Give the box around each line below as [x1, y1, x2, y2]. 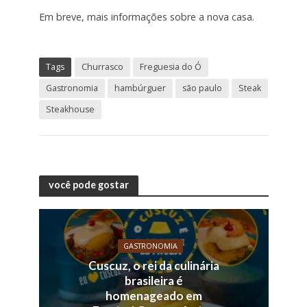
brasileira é [124, 273, 183, 288]
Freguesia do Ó [139, 61, 201, 73]
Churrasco [81, 61, 123, 73]
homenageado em [105, 288, 202, 304]
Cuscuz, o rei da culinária [88, 258, 219, 273]
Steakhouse [45, 103, 95, 116]
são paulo [182, 82, 222, 95]
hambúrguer [114, 82, 166, 95]
